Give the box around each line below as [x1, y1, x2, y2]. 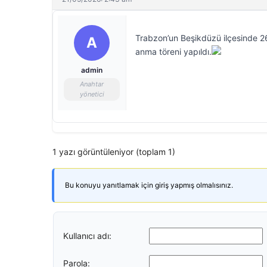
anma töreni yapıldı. [135, 46, 212, 57]
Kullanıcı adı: [63, 230, 111, 241]
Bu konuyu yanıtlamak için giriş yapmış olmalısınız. [65, 181, 233, 190]
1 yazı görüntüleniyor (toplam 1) [52, 147, 175, 157]
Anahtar [80, 80, 104, 88]
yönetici [79, 90, 104, 98]
